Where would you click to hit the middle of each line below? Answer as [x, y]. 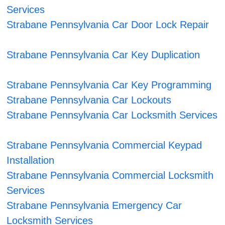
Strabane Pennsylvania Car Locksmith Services [112, 115]
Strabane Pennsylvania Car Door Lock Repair [108, 25]
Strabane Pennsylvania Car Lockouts [89, 100]
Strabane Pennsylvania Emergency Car [94, 206]
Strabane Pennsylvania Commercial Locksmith [110, 176]
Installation [31, 160]
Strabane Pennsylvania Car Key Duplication [103, 55]
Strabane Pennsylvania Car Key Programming [109, 85]
